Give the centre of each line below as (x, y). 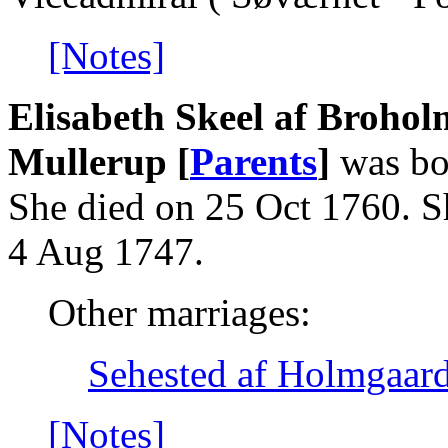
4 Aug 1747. (106, 251)
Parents (253, 161)
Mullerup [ (99, 161)
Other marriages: (179, 312)
